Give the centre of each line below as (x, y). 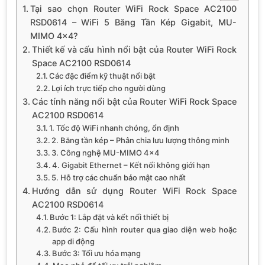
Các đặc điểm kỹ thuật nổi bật (103, 75)
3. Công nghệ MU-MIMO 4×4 (106, 152)
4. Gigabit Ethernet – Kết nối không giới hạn (131, 165)
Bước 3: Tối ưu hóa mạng (97, 253)
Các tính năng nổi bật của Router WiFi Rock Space (134, 101)
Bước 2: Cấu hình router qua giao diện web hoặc (144, 229)
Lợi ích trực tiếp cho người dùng (109, 88)
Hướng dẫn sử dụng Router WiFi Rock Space (134, 190)
